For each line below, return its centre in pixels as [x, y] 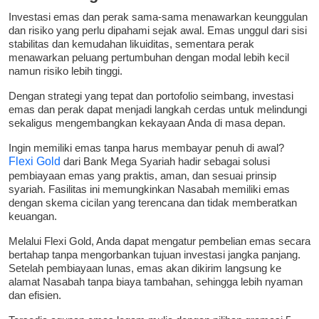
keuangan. [33, 216]
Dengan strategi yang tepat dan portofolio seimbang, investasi [151, 96]
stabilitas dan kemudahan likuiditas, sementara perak [131, 44]
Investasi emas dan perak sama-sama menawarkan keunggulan [158, 17]
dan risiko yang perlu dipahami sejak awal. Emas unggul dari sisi [158, 31]
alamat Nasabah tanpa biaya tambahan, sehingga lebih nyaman [156, 282]
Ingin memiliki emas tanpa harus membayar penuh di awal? [146, 148]
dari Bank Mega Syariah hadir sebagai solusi [165, 162]
